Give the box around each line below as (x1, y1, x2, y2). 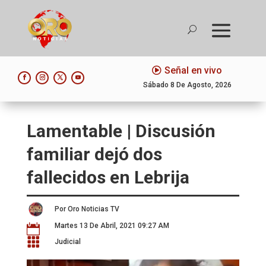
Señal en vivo (164, 64, 223, 76)
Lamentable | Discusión (26, 120, 216, 141)
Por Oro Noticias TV (54, 204, 119, 213)
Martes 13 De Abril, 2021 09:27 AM (54, 221, 169, 230)
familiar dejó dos (26, 143, 162, 164)
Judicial (54, 237, 81, 246)
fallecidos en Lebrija (26, 166, 189, 188)
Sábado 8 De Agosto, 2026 (142, 80, 232, 89)
